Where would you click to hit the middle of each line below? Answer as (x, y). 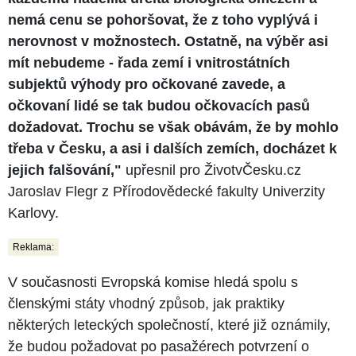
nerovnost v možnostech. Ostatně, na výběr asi (168, 41)
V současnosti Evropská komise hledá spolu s (153, 282)
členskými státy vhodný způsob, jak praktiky (146, 303)
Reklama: (33, 247)
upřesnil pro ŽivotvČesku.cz (211, 170)
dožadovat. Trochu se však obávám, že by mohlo (173, 127)
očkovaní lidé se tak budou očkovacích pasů (159, 105)
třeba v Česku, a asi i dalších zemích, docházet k (172, 148)
